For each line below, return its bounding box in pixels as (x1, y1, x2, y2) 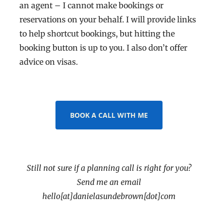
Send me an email (77, 177, 141, 187)
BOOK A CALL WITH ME (70, 110, 148, 120)
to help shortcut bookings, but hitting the (19, 29, 175, 39)
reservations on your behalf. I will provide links (19, 15, 196, 25)
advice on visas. (19, 57, 78, 67)
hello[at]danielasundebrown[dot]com (42, 191, 176, 201)
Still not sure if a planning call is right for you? (27, 163, 191, 173)
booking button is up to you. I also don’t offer (19, 43, 187, 53)
